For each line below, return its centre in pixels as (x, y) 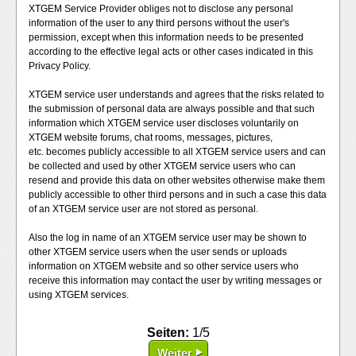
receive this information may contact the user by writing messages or (175, 281)
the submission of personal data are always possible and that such (172, 109)
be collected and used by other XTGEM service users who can (162, 166)
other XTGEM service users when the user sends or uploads (158, 252)
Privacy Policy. (60, 66)
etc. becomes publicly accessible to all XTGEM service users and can (177, 152)
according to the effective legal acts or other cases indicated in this (171, 52)
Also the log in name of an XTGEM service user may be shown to (168, 238)
